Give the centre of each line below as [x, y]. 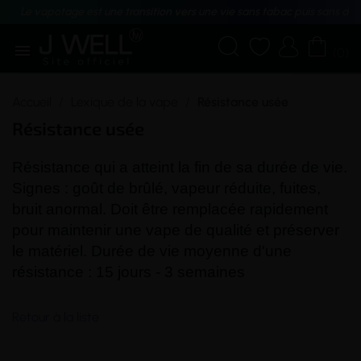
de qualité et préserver [260, 230]
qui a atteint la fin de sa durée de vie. [219, 167]
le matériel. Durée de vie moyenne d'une [152, 251]
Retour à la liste [56, 317]
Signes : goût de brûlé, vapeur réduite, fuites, [166, 188]
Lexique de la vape [124, 102]
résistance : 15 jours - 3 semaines [129, 272]
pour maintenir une [79, 230]
